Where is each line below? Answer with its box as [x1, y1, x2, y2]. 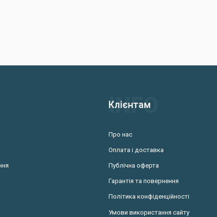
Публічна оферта [108, 162, 159, 170]
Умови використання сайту [108, 208, 189, 216]
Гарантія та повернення [108, 177, 179, 185]
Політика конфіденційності [108, 193, 189, 201]
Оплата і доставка [108, 146, 164, 154]
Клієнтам [108, 99, 151, 111]
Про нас [108, 130, 132, 138]
